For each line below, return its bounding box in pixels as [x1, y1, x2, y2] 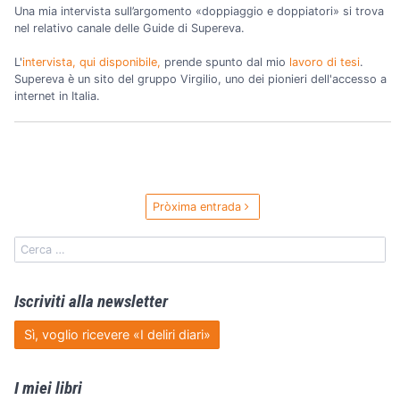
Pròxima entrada [152, 200, 245, 214]
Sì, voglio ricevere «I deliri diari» [23, 327, 211, 343]
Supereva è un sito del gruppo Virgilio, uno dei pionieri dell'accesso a [14, 72, 387, 87]
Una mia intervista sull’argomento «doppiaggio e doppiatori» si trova [14, 4, 384, 18]
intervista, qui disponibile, [22, 55, 161, 70]
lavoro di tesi [289, 55, 360, 70]
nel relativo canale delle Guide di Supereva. [14, 21, 245, 35]
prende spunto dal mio [161, 55, 289, 70]
